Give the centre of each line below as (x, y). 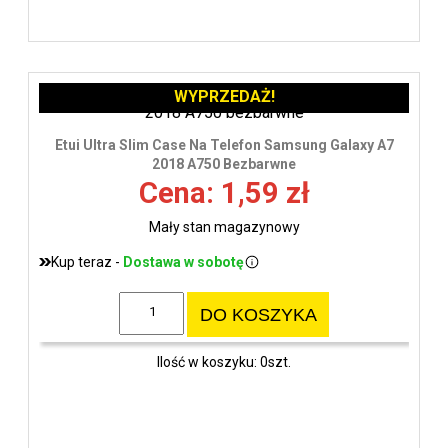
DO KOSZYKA (258, 314)
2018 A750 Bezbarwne (224, 163)
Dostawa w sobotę (183, 261)
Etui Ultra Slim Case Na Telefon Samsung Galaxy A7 (224, 144)
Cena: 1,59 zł (224, 192)
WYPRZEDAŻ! (224, 96)
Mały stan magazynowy (224, 226)
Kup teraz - (87, 261)
